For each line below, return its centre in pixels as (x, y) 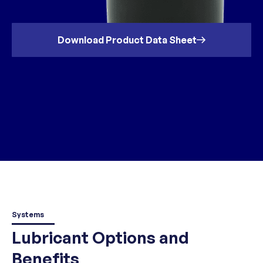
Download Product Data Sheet (127, 40)
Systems (28, 215)
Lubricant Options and (100, 237)
